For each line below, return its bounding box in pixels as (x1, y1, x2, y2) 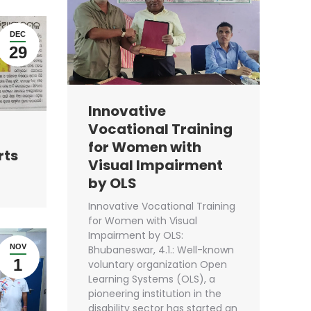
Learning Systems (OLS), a (88, 272, 215, 287)
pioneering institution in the (88, 287, 221, 301)
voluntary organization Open (88, 258, 227, 272)
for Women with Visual (88, 214, 197, 228)
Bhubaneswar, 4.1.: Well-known (88, 243, 234, 258)
